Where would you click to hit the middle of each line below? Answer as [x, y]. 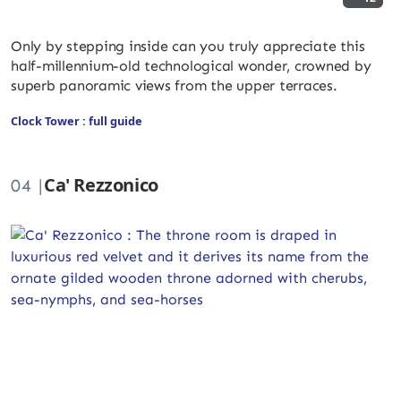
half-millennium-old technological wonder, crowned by [191, 65]
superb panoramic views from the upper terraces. [174, 85]
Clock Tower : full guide [77, 120]
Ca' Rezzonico [101, 184]
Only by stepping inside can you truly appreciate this [188, 46]
